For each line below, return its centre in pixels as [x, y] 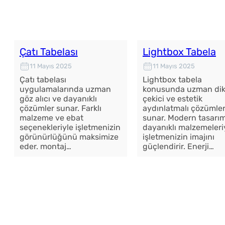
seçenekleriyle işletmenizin [70, 127]
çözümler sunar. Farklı [60, 108]
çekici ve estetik [172, 98]
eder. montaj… [45, 146]
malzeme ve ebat [51, 118]
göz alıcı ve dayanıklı [58, 98]
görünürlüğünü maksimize [69, 137]
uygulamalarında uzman [65, 89]
